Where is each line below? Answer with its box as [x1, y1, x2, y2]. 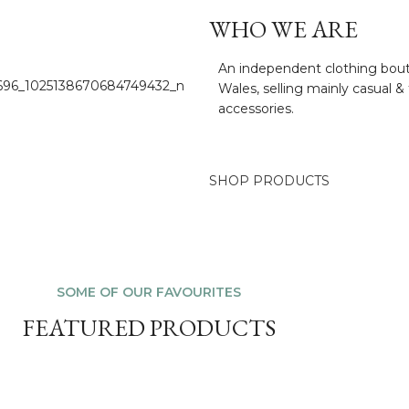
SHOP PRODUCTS [209, 173, 330, 189]
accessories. [218, 100, 295, 117]
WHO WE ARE [209, 14, 358, 45]
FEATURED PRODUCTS [22, 312, 276, 343]
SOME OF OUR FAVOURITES [57, 284, 241, 300]
